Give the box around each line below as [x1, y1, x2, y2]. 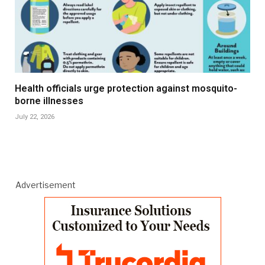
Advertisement [15, 179, 76, 190]
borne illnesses [15, 95, 83, 106]
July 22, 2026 [15, 112, 54, 121]
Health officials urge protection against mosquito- [15, 82, 237, 94]
